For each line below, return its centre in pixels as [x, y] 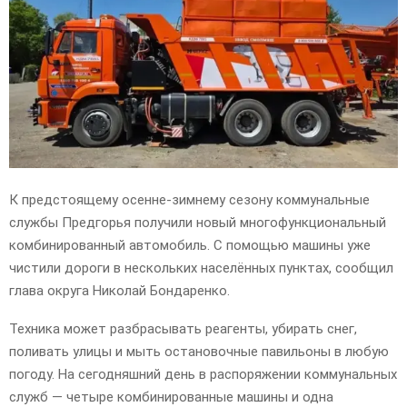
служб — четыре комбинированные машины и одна [171, 397]
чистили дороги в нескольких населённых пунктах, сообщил [201, 268]
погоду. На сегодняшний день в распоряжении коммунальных [203, 374]
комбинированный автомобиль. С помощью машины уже [190, 245]
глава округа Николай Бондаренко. [119, 290]
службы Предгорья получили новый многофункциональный [198, 222]
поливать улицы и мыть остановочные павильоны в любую [199, 351]
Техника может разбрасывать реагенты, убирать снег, [183, 328]
